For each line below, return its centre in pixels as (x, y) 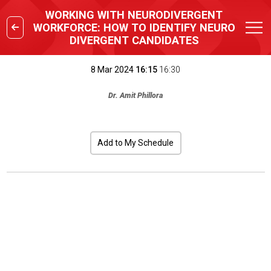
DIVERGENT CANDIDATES (134, 40)
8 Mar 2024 (112, 70)
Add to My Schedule (135, 143)
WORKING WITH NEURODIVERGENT (134, 15)
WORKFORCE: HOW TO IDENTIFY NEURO (134, 28)
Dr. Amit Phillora (135, 95)
